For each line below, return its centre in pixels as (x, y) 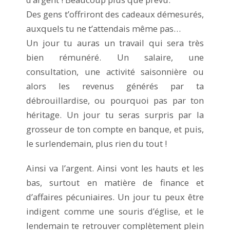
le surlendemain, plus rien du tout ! (97, 143)
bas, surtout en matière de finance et (115, 182)
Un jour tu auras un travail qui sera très (115, 43)
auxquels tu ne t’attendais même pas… (103, 28)
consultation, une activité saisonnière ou (115, 71)
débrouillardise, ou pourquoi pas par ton (115, 100)
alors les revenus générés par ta (115, 86)
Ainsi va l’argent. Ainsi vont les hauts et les (115, 168)
